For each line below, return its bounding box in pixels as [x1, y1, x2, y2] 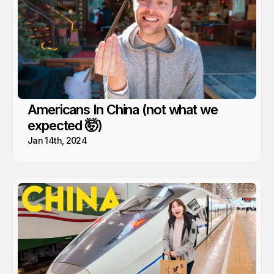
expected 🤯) [28, 117, 102, 133]
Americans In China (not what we [28, 102, 218, 117]
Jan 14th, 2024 [28, 135, 87, 146]
